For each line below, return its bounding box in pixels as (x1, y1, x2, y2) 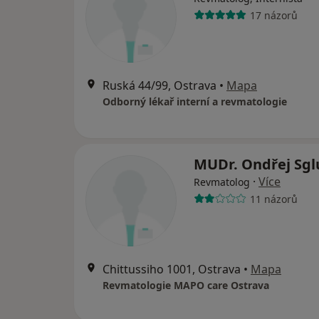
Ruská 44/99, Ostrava (103, 78, 216, 94)
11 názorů (249, 192, 298, 206)
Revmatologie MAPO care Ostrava (103, 278, 269, 293)
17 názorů (249, 8, 298, 22)
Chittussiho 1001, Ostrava (103, 261, 241, 278)
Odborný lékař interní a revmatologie (103, 95, 287, 109)
